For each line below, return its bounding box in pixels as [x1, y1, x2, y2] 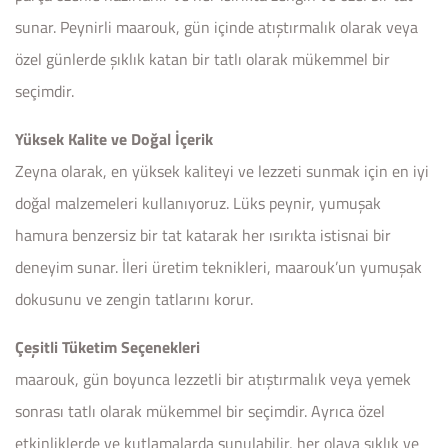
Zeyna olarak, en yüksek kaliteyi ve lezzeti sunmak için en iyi [15, 158, 429, 183]
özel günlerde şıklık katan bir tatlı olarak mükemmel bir [15, 46, 390, 71]
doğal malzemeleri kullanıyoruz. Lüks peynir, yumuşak [15, 190, 381, 215]
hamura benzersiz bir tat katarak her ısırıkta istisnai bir [15, 222, 391, 247]
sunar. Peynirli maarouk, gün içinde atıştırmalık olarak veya [15, 14, 418, 39]
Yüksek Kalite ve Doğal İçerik [15, 126, 213, 151]
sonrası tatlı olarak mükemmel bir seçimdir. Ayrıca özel [15, 398, 385, 423]
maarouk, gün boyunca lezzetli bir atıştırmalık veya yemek [15, 366, 411, 391]
